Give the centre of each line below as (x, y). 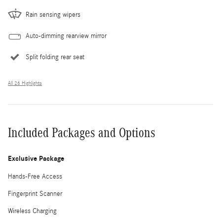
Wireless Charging (32, 211)
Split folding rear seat (55, 57)
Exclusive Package (36, 158)
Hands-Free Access (35, 176)
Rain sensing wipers (53, 15)
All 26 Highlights (25, 83)
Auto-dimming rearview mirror (66, 36)
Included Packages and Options (82, 132)
